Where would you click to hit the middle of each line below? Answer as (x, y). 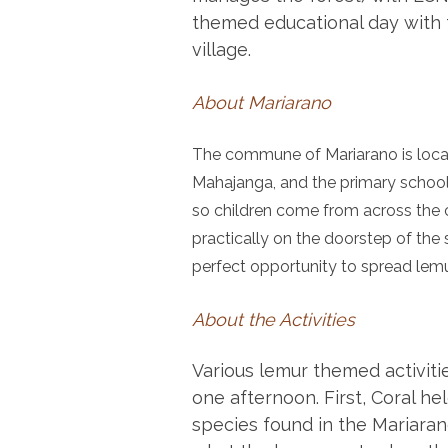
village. (221, 50)
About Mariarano (261, 103)
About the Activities (273, 319)
